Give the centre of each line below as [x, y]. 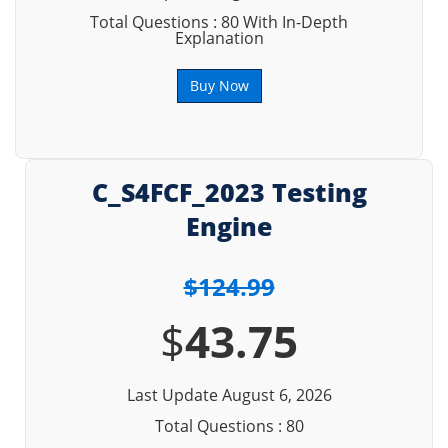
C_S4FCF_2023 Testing [229, 192]
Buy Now [219, 85]
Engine [229, 226]
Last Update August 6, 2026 [229, 395]
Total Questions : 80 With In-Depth [219, 22]
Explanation [219, 38]
